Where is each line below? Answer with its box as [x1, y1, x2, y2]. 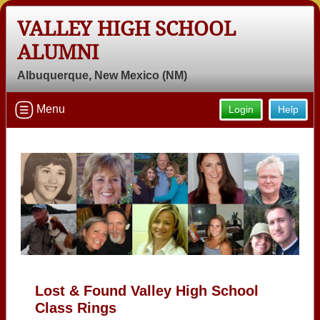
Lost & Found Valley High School [35, 282, 259, 299]
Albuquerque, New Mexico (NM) [17, 69, 187, 81]
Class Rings [35, 299, 116, 316]
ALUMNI [17, 41, 99, 64]
